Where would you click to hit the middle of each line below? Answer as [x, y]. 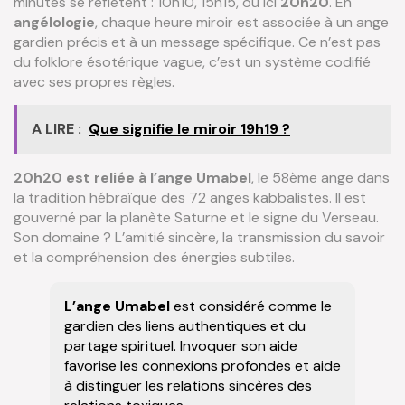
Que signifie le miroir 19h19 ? [189, 129]
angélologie [54, 22]
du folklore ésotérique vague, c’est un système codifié [192, 61]
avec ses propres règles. [94, 81]
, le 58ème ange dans [320, 178]
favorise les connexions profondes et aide [202, 366]
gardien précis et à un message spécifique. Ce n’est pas [197, 42]
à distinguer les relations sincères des [188, 386]
